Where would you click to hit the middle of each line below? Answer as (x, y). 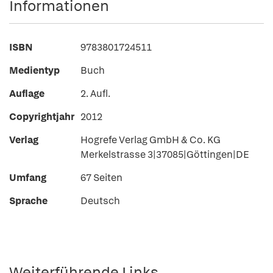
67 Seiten (101, 178)
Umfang (28, 178)
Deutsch (100, 201)
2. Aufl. (95, 94)
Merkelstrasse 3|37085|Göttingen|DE (165, 154)
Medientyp (34, 70)
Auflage (27, 94)
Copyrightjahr (42, 117)
